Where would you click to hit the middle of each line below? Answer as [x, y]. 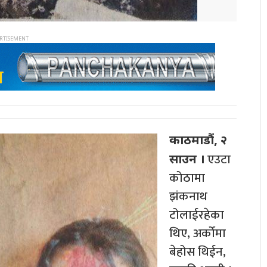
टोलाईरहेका [197, 215]
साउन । [187, 159]
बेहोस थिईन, [198, 252]
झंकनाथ [188, 197]
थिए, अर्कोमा [198, 234]
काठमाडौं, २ [198, 140]
